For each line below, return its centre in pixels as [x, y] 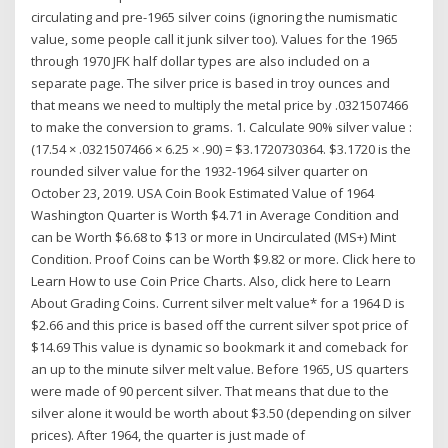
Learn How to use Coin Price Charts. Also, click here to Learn [211, 280]
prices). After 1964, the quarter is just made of [168, 434]
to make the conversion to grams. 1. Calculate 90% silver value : [222, 126]
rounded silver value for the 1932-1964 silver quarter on [200, 170]
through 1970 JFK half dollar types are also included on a [201, 60]
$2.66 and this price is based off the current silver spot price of [220, 324]
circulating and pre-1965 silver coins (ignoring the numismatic [214, 16]
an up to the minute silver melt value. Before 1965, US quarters [220, 368]
